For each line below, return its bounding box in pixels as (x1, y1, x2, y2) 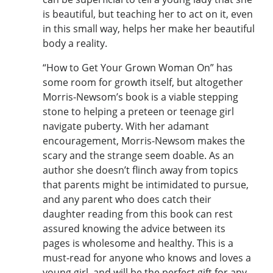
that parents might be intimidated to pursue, (43, 177, 249, 191)
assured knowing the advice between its (43, 221, 225, 235)
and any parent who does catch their (43, 192, 211, 206)
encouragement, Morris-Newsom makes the (43, 133, 245, 147)
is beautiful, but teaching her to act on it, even (43, 7, 253, 21)
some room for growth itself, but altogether (43, 75, 243, 89)
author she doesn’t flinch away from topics (43, 163, 238, 177)
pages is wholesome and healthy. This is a (43, 236, 233, 250)
